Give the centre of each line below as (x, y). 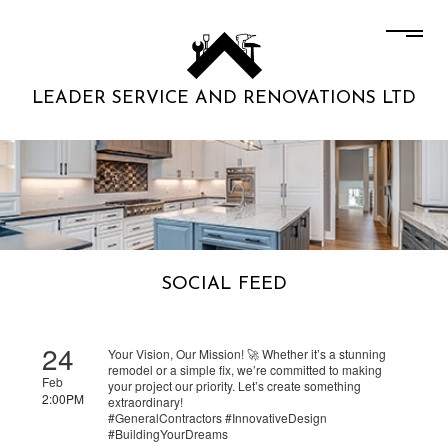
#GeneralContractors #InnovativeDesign (218, 418)
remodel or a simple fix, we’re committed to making (245, 370)
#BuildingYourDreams (168, 434)
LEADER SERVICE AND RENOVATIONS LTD (224, 98)
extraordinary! (146, 402)
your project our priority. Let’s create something (235, 386)
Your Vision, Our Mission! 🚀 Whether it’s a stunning (247, 354)
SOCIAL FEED (224, 285)
